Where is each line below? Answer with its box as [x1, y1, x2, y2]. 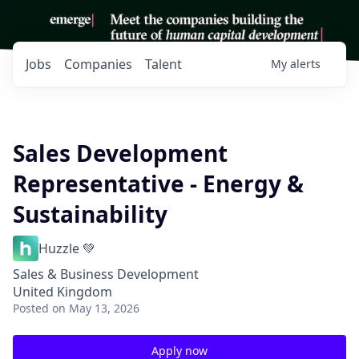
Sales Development [13, 138, 228, 168]
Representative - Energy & [13, 168, 304, 199]
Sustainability [13, 199, 167, 229]
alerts [290, 56, 321, 71]
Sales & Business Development [13, 265, 199, 283]
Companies [64, 55, 132, 73]
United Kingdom [13, 283, 112, 301]
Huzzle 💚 [38, 240, 95, 257]
